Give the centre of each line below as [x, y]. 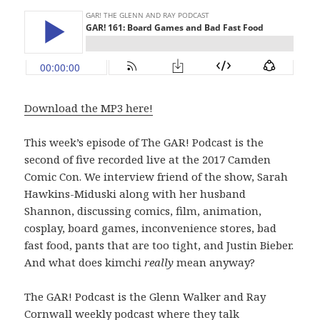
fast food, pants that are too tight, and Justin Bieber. [159, 245]
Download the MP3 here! [89, 107]
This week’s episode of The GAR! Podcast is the [144, 142]
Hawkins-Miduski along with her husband [135, 193]
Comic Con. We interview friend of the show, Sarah [156, 176]
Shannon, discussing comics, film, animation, [143, 210]
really [159, 262]
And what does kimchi [85, 262]
